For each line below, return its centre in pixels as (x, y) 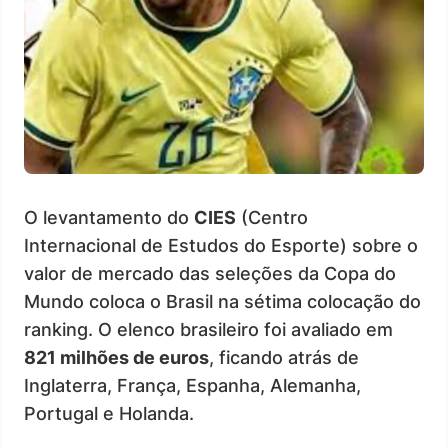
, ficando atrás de (284, 357)
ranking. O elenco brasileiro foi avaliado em (208, 329)
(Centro (272, 217)
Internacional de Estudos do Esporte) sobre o (221, 245)
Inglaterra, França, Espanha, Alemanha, (192, 385)
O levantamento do (109, 217)
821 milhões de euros (116, 357)
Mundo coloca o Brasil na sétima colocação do (222, 301)
